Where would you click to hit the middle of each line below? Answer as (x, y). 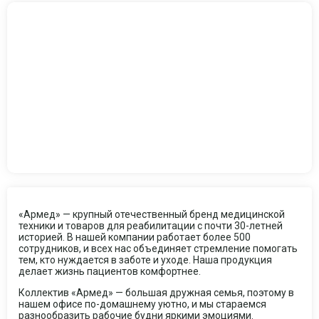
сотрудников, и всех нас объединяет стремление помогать (158, 249)
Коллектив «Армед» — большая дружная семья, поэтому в (156, 293)
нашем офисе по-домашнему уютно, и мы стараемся (142, 304)
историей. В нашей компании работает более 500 (135, 237)
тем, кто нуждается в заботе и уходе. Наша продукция (145, 260)
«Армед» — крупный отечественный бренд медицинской (152, 215)
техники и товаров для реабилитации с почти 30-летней (151, 226)
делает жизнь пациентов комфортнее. (110, 272)
